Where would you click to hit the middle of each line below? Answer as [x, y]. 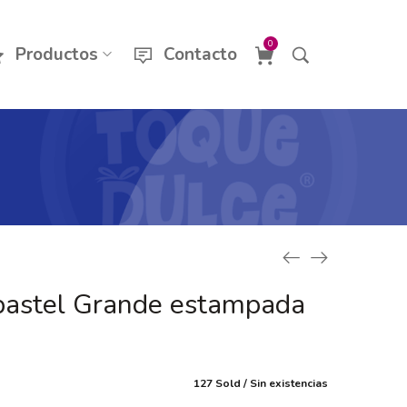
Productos [57, 55]
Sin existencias [289, 383]
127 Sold [217, 383]
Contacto [200, 55]
